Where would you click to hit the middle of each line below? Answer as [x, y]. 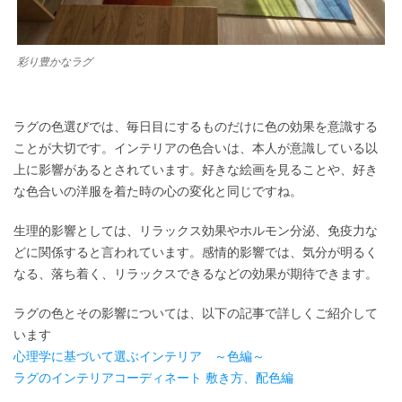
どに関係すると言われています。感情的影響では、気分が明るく [196, 253]
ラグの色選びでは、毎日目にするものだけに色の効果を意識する [196, 127]
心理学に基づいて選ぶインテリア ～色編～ [139, 357]
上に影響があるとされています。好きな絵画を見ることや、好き [196, 170]
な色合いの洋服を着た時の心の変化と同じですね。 [158, 192]
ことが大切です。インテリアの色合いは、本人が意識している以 [196, 149]
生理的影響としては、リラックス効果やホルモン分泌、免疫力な [196, 231]
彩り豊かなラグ [55, 62]
